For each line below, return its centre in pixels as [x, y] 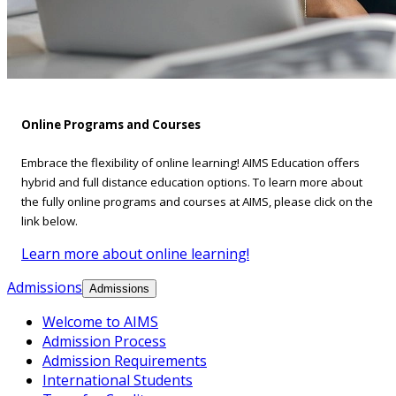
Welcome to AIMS [100, 322]
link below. [49, 221]
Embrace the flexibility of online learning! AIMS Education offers [190, 163]
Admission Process [104, 342]
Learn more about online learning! [135, 254]
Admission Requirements [125, 361]
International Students [118, 381]
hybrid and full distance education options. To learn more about [192, 183]
